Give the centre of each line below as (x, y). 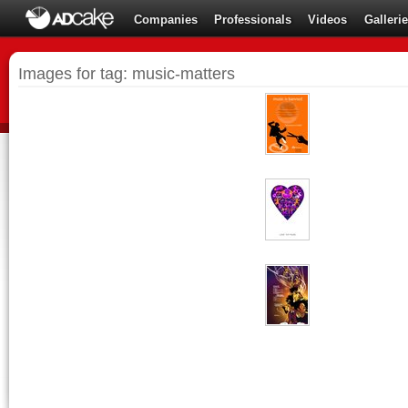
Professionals (253, 20)
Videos (328, 20)
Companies (166, 20)
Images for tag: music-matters (127, 74)
